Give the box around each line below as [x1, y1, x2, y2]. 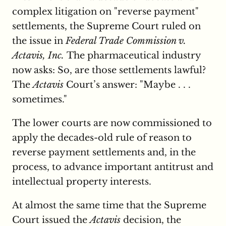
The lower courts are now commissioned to [12, 118, 212, 129]
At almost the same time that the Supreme [12, 200, 206, 211]
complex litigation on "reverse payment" [12, 6, 199, 18]
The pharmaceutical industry [64, 50, 201, 62]
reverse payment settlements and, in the [12, 147, 196, 158]
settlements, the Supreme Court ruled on [12, 21, 201, 32]
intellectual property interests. [12, 176, 151, 188]
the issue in [12, 35, 66, 47]
